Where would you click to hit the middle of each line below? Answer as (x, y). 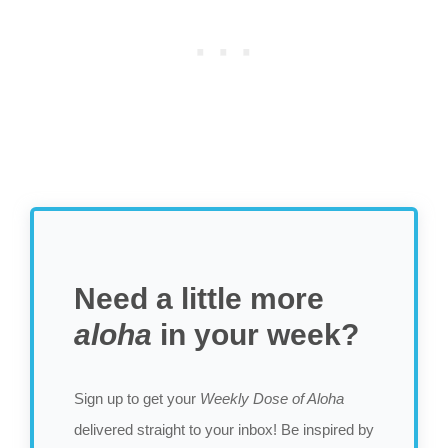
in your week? (255, 334)
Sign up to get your (137, 398)
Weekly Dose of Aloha (272, 398)
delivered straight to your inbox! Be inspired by (224, 429)
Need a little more (199, 298)
